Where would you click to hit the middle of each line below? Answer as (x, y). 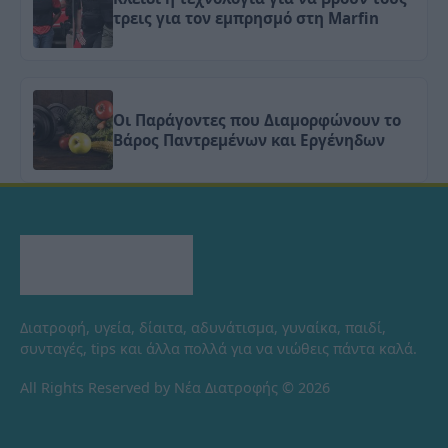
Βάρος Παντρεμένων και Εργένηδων (249, 139)
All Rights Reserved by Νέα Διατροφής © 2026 (175, 387)
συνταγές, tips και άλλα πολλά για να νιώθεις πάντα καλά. (218, 348)
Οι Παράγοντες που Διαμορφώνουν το (257, 119)
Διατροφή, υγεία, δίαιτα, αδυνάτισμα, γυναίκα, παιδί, (203, 327)
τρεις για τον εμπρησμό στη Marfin (246, 17)
